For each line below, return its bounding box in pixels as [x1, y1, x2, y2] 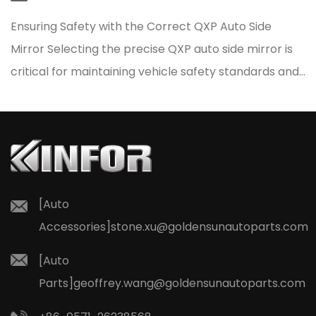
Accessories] [39, 219, 111, 236]
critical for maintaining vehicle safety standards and [11, 63, 299, 80]
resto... [11, 85, 47, 102]
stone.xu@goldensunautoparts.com [111, 219, 308, 236]
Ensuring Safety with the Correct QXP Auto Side [11, 18, 272, 35]
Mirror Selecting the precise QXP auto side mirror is [11, 40, 293, 57]
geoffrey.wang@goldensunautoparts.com [73, 275, 305, 292]
